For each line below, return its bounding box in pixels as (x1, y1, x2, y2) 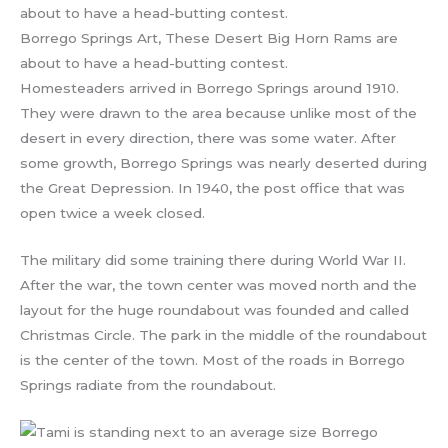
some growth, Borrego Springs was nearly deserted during (20, 155, 427, 172)
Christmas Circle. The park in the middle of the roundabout (20, 327, 427, 344)
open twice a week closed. (20, 205, 205, 222)
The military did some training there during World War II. (20, 252, 406, 269)
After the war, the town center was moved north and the (20, 277, 417, 294)
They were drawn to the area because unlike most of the (20, 105, 417, 122)
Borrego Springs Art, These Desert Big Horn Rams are (20, 30, 398, 47)
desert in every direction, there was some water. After (20, 130, 396, 147)
